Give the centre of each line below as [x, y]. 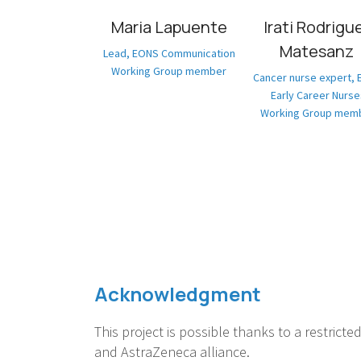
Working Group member [169, 71]
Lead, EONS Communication [169, 53]
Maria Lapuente [169, 27]
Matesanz [318, 51]
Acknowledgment [178, 293]
